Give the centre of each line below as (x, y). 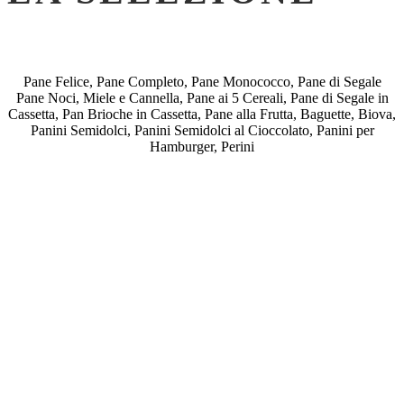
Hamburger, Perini (202, 146)
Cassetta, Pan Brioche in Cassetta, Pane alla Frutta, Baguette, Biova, (202, 114)
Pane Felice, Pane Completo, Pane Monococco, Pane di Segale (202, 81)
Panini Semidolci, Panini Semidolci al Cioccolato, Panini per (202, 130)
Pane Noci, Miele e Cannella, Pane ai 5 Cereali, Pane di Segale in (202, 97)
